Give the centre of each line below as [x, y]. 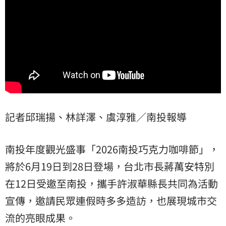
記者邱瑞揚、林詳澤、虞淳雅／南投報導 [96, 117]
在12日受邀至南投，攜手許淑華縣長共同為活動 [111, 183]
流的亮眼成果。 [40, 217]
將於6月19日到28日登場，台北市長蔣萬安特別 [110, 166]
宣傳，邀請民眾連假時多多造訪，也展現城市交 [111, 200]
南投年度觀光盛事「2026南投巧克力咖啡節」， [112, 149]
